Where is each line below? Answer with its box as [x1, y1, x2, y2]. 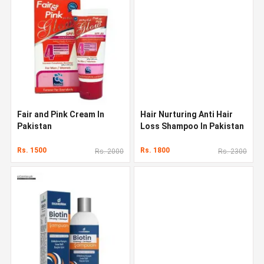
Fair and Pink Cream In [17, 109, 104, 119]
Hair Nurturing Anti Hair [140, 109, 233, 119]
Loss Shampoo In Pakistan [140, 121, 244, 131]
